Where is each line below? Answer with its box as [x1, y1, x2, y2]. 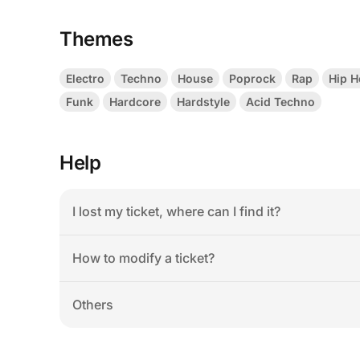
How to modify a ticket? [72, 249, 215, 266]
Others [72, 296, 113, 313]
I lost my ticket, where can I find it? [72, 202, 280, 219]
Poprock [229, 71, 276, 85]
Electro [66, 71, 104, 85]
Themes [59, 27, 133, 51]
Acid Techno [246, 94, 315, 108]
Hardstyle [177, 94, 230, 108]
